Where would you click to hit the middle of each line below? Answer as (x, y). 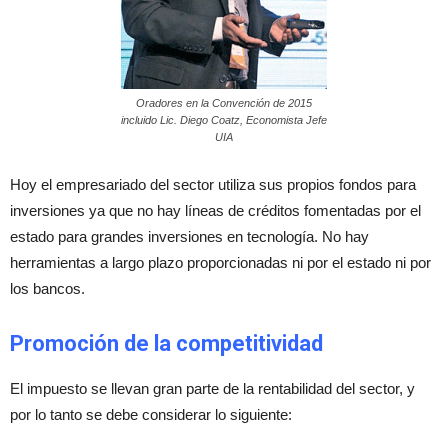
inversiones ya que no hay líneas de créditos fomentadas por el (215, 210)
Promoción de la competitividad (166, 343)
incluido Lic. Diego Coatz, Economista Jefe (224, 120)
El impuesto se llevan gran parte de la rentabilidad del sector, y (212, 388)
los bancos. (47, 288)
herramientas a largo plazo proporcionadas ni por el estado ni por (220, 262)
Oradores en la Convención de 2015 (224, 103)
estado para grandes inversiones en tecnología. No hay (189, 236)
